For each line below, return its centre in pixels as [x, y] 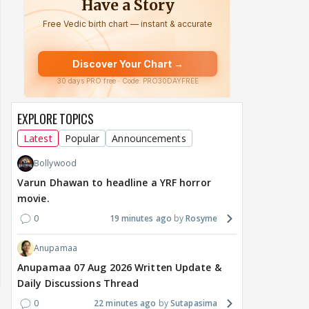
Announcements [149, 139]
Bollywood [55, 163]
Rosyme [201, 219]
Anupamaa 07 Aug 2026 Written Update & [119, 268]
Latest [38, 139]
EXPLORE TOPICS [56, 119]
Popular [82, 139]
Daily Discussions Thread [78, 283]
